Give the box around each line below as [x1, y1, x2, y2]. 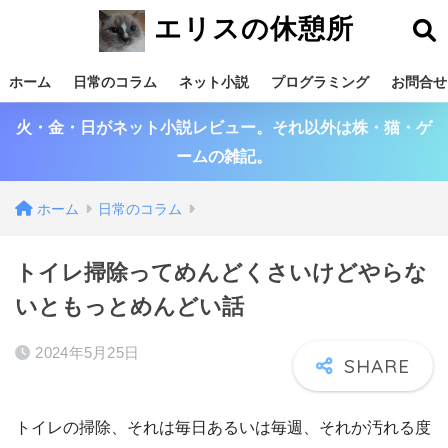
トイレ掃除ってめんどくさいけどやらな [15, 260, 427, 285]
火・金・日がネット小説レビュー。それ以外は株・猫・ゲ [16, 119, 432, 136]
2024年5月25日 [35, 344, 140, 361]
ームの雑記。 [176, 148, 272, 165]
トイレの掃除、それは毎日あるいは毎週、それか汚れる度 [15, 418, 431, 436]
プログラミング [271, 74, 369, 90]
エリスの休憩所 [144, 10, 354, 45]
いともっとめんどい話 [15, 294, 244, 319]
